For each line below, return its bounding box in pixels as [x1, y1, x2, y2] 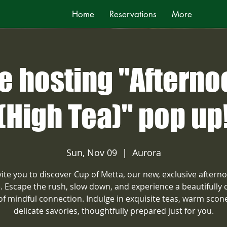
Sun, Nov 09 [66, 146, 117, 159]
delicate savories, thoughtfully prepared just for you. [13, 205, 214, 216]
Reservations [109, 9, 157, 20]
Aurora [132, 146, 161, 159]
